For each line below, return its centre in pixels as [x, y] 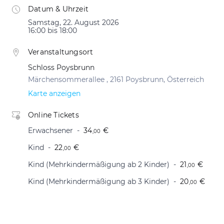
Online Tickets [53, 115]
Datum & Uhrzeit [58, 9]
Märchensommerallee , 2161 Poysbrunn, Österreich [116, 79]
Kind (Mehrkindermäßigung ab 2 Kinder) [99, 164]
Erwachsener [50, 130]
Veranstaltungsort [61, 52]
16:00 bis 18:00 [52, 30]
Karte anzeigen [54, 93]
